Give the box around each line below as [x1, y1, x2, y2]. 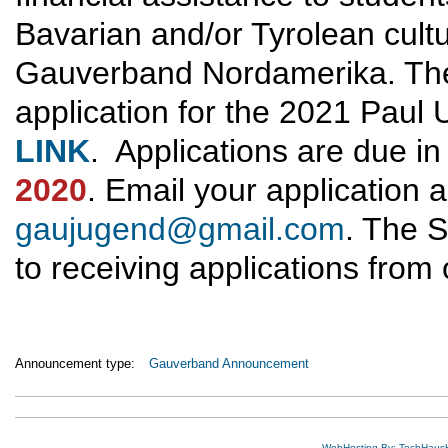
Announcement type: [15, 355, 139, 371]
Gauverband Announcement [149, 355, 309, 371]
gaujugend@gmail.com [15, 210, 345, 247]
